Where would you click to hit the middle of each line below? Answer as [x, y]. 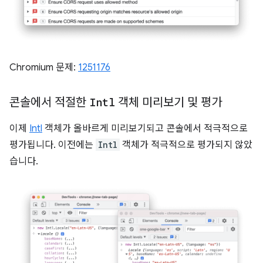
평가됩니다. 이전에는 [53, 145]
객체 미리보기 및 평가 [168, 102]
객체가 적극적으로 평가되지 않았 [186, 145]
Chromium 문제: [44, 67]
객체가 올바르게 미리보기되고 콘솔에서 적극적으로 [145, 128]
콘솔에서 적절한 [49, 102]
